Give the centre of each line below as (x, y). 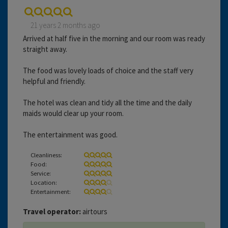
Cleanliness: (46, 154)
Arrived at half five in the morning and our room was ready (114, 38)
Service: (41, 173)
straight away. (45, 49)
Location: (44, 182)
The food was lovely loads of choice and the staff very (108, 70)
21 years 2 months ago (65, 25)
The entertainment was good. (70, 134)
